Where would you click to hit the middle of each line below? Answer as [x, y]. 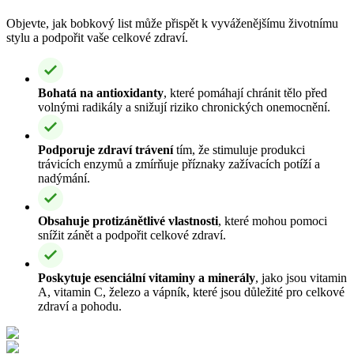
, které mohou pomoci [273, 220]
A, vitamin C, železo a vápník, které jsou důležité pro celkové [191, 292]
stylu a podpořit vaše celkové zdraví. [97, 37]
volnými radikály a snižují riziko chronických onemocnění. [184, 107]
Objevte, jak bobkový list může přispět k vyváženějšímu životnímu [172, 23]
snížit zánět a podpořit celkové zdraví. [132, 235]
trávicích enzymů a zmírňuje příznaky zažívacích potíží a [179, 164]
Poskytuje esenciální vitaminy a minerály [147, 277]
